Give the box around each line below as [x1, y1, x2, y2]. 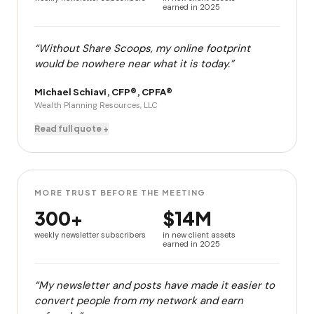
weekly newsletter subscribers [34, 230, 146, 240]
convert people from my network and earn [34, 294, 243, 308]
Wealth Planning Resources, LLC [34, 100, 158, 111]
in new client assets [163, 230, 235, 240]
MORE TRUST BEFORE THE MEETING [34, 188, 206, 197]
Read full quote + [34, 123, 109, 134]
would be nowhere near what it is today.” [34, 57, 234, 71]
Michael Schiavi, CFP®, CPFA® [34, 86, 172, 97]
